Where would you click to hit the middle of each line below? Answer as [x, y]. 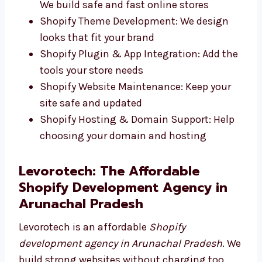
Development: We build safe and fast [126, 49]
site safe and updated [91, 163]
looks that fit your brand [97, 98]
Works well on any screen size [109, 16]
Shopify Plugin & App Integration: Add [130, 114]
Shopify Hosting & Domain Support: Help [137, 180]
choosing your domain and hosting [123, 196]
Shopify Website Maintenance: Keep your [135, 147]
